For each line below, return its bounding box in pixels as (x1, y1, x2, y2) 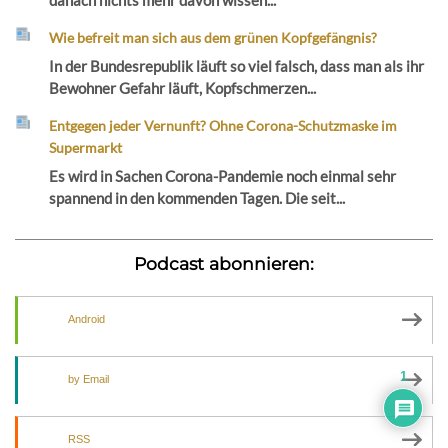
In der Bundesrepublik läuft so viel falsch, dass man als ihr (49, 56, 425, 75)
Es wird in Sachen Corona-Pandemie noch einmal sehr (49, 166, 397, 185)
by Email (68, 373, 109, 386)
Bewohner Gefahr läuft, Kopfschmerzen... (49, 78, 317, 97)
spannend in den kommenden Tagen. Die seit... (49, 188, 346, 207)
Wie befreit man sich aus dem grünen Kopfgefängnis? (49, 29, 378, 47)
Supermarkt (49, 138, 123, 156)
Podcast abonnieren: (134, 252, 314, 274)
